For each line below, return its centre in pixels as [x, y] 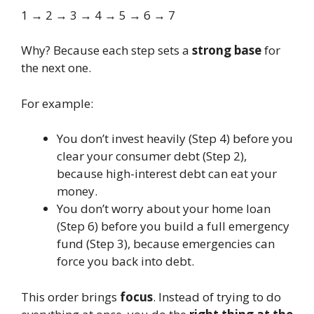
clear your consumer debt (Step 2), [152, 156]
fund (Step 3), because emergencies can [166, 244]
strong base [227, 50]
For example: [57, 103]
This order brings [70, 296]
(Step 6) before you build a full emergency [173, 226]
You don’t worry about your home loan [164, 209]
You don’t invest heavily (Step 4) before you [175, 139]
